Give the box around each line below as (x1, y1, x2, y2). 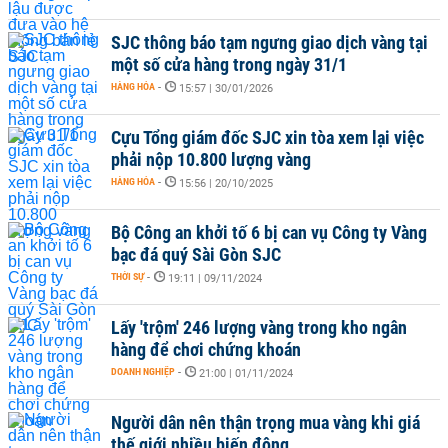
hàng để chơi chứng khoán (111, 339, 301, 360)
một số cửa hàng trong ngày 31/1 (111, 54, 347, 75)
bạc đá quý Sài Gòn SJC (111, 244, 281, 265)
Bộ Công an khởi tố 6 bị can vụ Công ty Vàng (111, 222, 427, 243)
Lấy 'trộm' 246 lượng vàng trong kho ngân (111, 317, 407, 338)
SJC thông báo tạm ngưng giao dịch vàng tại (111, 32, 428, 53)
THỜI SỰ (111, 271, 144, 282)
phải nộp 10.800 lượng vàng (111, 149, 311, 170)
